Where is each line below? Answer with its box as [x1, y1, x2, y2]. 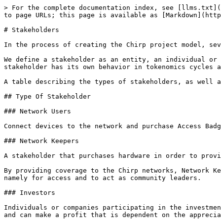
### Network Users [4, 108, 71, 115]
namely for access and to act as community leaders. [4, 174, 201, 182]
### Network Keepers [4, 137, 79, 145]
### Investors [4, 189, 55, 196]
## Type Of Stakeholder [4, 93, 91, 100]
